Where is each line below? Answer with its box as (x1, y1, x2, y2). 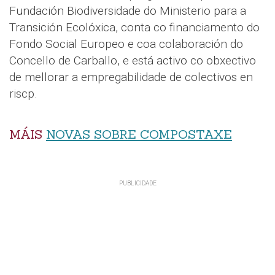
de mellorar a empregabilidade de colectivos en (9, 70, 253, 85)
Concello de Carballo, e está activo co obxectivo (9, 53, 256, 68)
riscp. (9, 87, 37, 101)
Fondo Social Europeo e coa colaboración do (9, 37, 243, 52)
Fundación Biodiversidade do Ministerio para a (9, 4, 246, 18)
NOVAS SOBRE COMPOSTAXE (46, 126, 232, 143)
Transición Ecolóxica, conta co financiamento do (9, 20, 260, 35)
